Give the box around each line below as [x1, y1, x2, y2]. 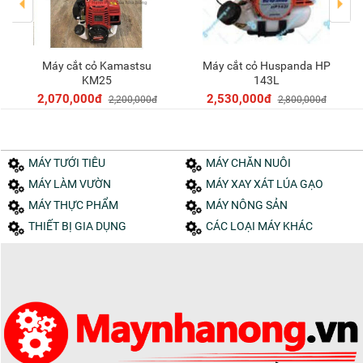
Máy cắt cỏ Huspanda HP [202, 58, 212, 72]
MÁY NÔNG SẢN [216, 198, 288, 211]
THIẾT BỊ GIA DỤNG [35, 219, 126, 233]
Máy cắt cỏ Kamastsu [42, 58, 52, 72]
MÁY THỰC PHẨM [38, 198, 118, 211]
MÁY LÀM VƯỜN [38, 177, 111, 190]
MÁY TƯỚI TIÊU [38, 156, 105, 169]
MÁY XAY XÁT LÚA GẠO [216, 177, 323, 190]
